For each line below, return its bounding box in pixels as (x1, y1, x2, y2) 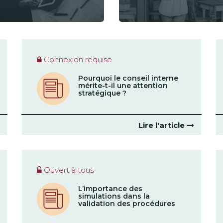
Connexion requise (42, 55, 112, 64)
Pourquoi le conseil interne (78, 74, 178, 83)
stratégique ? (78, 89, 126, 98)
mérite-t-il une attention (78, 81, 168, 90)
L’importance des (78, 184, 142, 193)
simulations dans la (78, 192, 150, 201)
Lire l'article (138, 120, 187, 130)
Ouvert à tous (42, 165, 94, 175)
